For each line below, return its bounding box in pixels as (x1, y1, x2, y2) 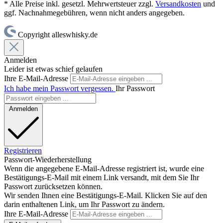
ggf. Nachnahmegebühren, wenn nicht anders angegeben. (4, 8, 185, 17)
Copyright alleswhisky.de (18, 30, 98, 39)
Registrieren (4, 146, 42, 155)
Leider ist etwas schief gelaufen (4, 64, 103, 73)
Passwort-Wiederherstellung (4, 155, 92, 164)
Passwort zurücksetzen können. (4, 182, 103, 191)
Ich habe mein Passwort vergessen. (4, 84, 115, 93)
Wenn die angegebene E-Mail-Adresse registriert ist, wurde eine (4, 164, 204, 173)
